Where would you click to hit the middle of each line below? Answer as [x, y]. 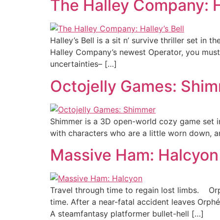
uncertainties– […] [83, 64]
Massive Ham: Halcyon [134, 155]
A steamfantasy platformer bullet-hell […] [127, 214]
